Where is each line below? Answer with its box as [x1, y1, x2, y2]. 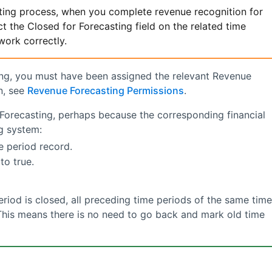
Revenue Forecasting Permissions [27, 84, 184, 97]
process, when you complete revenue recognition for [16, 5, 263, 18]
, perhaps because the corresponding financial [52, 109, 265, 121]
